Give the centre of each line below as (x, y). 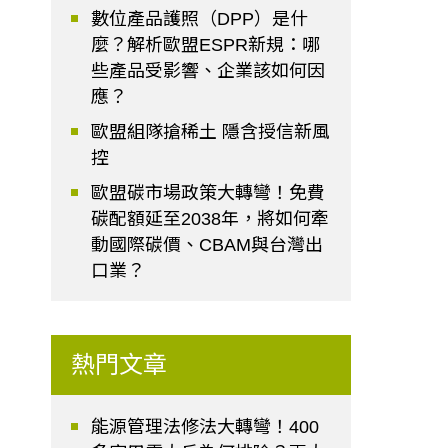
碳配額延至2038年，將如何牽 (210, 219)
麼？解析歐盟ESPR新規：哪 (206, 45)
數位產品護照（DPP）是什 (200, 19)
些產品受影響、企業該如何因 (208, 71)
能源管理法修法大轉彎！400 (205, 427)
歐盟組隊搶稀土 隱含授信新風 (211, 132)
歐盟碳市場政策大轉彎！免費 (208, 193)
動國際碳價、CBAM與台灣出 (207, 245)
